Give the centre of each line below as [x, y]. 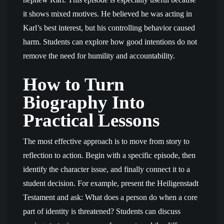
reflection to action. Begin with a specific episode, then [109, 155]
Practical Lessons [91, 120]
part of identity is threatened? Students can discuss [102, 211]
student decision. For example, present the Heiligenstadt [111, 183]
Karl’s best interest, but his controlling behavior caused [109, 28]
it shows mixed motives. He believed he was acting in [107, 14]
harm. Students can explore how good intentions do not [110, 42]
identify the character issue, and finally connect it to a [106, 169]
